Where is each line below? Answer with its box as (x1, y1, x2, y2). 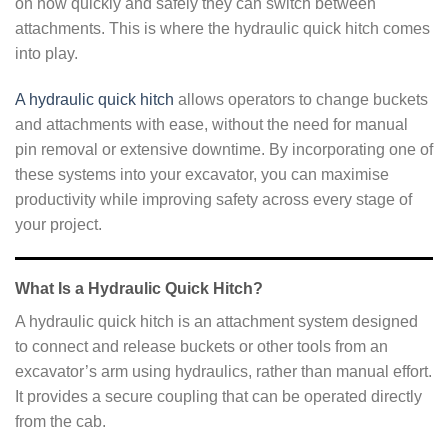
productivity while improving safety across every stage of (15, 190, 412, 208)
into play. (15, 44, 78, 62)
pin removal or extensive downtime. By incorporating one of (15, 140, 433, 158)
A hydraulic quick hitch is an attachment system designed (15, 313, 418, 331)
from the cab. (15, 413, 106, 431)
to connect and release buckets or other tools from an (15, 338, 388, 356)
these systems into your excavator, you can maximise (15, 165, 389, 183)
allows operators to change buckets (174, 90, 428, 108)
